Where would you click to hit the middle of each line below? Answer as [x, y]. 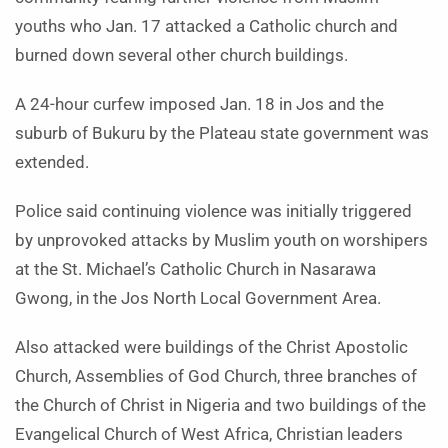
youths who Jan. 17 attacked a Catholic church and [206, 26]
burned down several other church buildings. [181, 55]
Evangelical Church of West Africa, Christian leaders [209, 434]
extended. [52, 162]
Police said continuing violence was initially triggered [213, 211]
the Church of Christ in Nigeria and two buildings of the [220, 405]
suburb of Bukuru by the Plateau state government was [222, 133]
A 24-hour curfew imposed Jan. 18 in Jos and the [199, 104]
